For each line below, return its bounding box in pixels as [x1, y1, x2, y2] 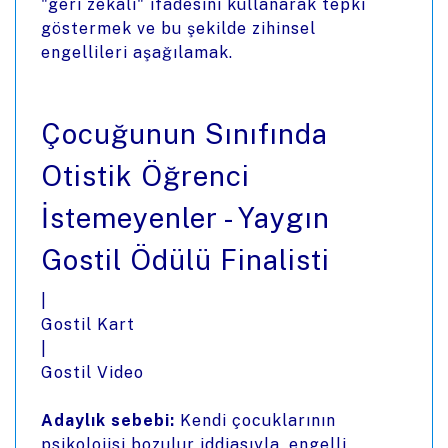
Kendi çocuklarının [175, 411, 336, 430]
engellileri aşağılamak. [41, 43, 233, 62]
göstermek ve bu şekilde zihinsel [41, 19, 316, 38]
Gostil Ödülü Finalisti [41, 243, 330, 276]
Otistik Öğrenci [41, 159, 250, 192]
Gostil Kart [41, 315, 135, 334]
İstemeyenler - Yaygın [41, 201, 330, 234]
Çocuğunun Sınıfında [41, 117, 328, 150]
